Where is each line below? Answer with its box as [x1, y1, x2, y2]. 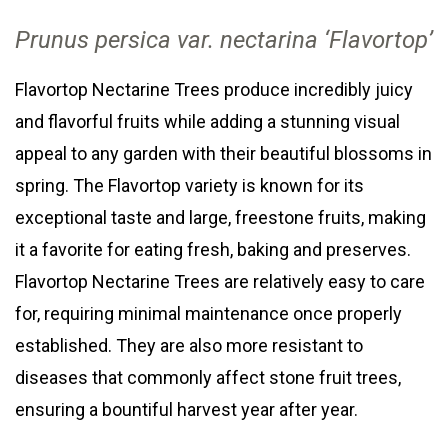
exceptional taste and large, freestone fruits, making [15, 207, 426, 229]
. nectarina [208, 26, 324, 55]
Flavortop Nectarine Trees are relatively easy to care [15, 271, 425, 293]
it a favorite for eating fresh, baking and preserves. [15, 239, 411, 261]
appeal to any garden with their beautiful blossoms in [15, 143, 432, 165]
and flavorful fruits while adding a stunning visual [15, 111, 400, 133]
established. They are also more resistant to [15, 335, 363, 357]
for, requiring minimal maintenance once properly [15, 303, 402, 325]
